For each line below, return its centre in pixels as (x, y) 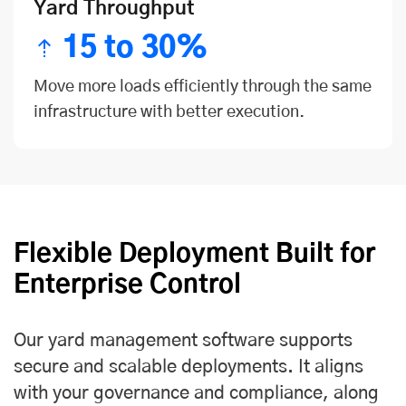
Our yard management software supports (183, 341)
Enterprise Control (127, 286)
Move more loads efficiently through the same (203, 87)
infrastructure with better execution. (169, 113)
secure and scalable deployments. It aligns (188, 367)
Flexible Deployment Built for (194, 255)
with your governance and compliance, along (196, 394)
